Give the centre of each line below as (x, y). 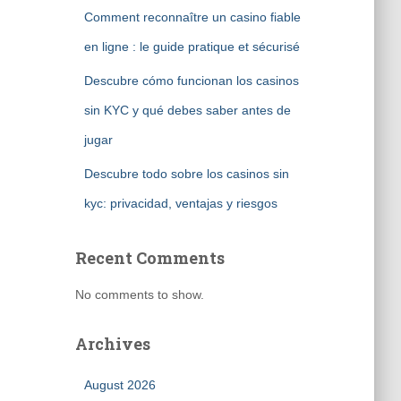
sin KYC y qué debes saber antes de (187, 110)
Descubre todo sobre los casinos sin (186, 174)
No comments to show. (139, 294)
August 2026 (119, 385)
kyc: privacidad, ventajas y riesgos (180, 203)
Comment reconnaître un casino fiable (192, 17)
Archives (112, 344)
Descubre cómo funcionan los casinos (191, 81)
